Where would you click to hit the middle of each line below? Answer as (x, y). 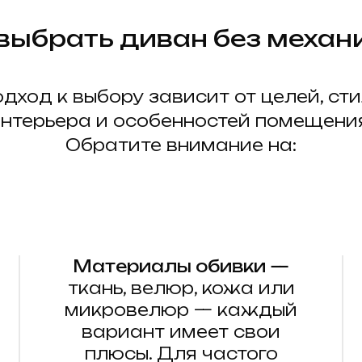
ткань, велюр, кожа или (181, 288)
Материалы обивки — (181, 267)
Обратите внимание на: (181, 145)
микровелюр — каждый (181, 310)
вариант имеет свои (181, 332)
